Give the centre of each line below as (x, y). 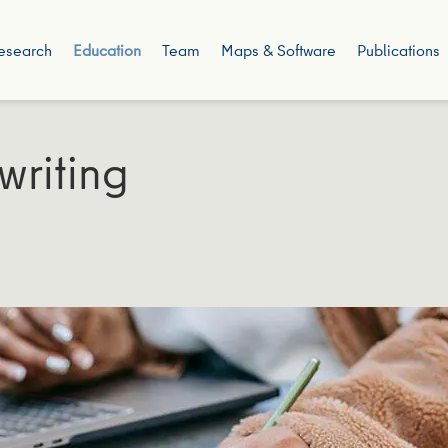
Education (106, 50)
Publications (398, 50)
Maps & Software (278, 50)
